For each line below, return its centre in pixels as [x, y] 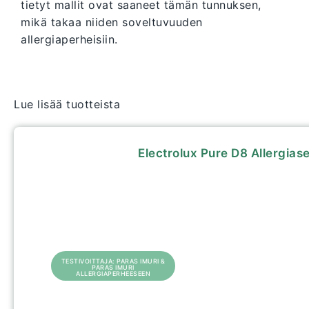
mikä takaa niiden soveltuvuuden [112, 22]
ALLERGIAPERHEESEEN [113, 274]
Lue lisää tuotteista [67, 104]
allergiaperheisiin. [69, 40]
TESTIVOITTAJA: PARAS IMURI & [113, 261]
